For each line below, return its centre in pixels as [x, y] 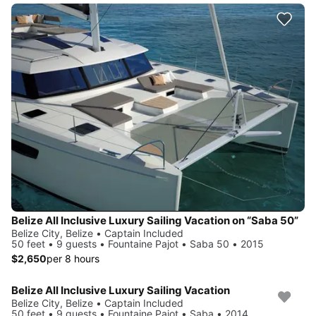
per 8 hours [73, 258]
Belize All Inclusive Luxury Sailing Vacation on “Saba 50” [155, 220]
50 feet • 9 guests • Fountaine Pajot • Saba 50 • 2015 [138, 243]
